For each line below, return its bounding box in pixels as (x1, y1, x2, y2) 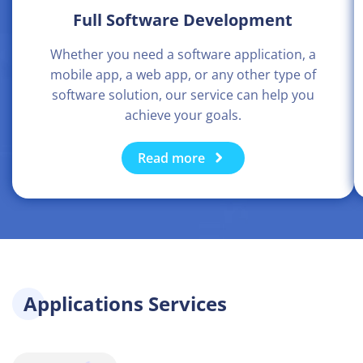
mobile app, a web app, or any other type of (49, 66, 316, 84)
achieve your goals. (124, 106, 241, 125)
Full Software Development (73, 9, 293, 32)
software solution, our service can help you (51, 86, 314, 105)
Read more (137, 149, 205, 168)
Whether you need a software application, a (49, 45, 316, 64)
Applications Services (23, 290, 227, 318)
